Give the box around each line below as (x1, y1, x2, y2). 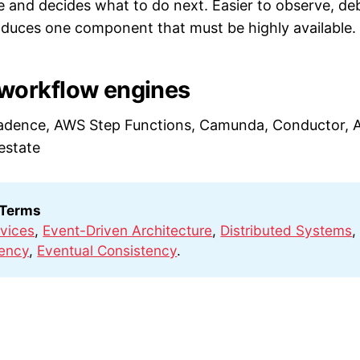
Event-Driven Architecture (43, 221, 213, 239)
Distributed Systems (220, 221, 353, 239)
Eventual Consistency (37, 241, 178, 259)
